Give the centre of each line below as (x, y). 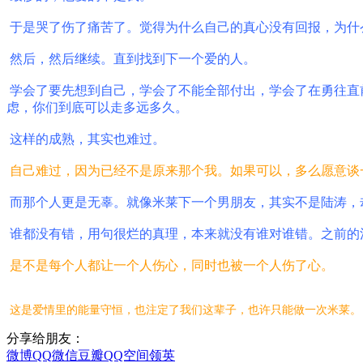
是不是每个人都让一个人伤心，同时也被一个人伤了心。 (172, 265)
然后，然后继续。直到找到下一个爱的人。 (133, 58)
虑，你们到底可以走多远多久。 (97, 107)
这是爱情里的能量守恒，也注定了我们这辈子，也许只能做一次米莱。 (186, 310)
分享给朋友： (45, 338)
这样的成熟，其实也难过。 (88, 139)
